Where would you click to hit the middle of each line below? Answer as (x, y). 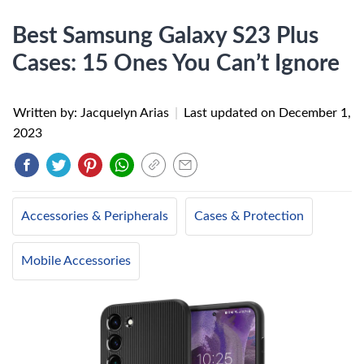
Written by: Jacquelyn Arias (93, 113)
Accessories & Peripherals (95, 216)
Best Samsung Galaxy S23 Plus (165, 36)
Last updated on (231, 113)
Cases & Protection (249, 216)
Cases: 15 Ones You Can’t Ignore (176, 63)
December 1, (315, 113)
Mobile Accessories (76, 261)
